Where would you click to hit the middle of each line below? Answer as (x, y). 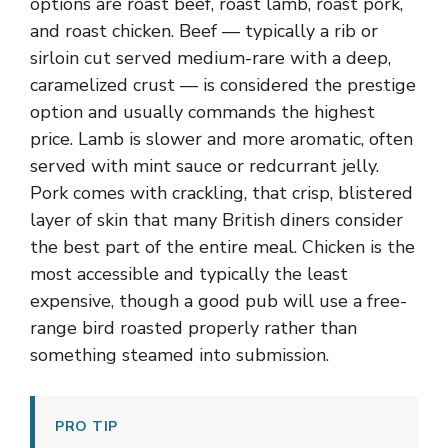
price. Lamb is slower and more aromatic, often (221, 139)
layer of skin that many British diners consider (216, 220)
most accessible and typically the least (189, 274)
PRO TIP (86, 426)
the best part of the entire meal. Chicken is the (222, 247)
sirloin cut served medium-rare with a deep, (210, 58)
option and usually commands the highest (202, 112)
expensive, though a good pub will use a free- (218, 301)
